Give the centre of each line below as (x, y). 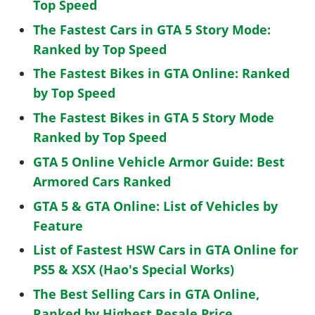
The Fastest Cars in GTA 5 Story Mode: (152, 29)
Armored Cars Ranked (102, 181)
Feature (58, 225)
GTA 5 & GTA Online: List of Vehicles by (156, 206)
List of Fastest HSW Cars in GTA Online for (166, 250)
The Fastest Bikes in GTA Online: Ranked (162, 73)
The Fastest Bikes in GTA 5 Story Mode (154, 118)
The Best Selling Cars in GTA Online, (147, 294)
